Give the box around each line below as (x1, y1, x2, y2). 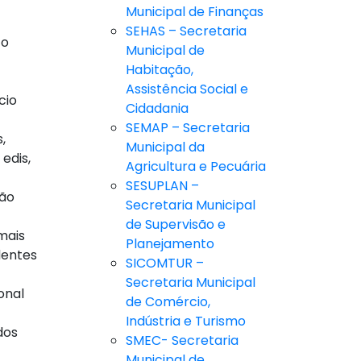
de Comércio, (126, 293, 210, 312)
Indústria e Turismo (126, 312, 246, 331)
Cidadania (126, 99, 189, 118)
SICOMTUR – (126, 254, 204, 273)
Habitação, (126, 60, 193, 80)
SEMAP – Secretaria (126, 118, 250, 138)
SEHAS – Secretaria (126, 22, 247, 41)
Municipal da (126, 138, 205, 157)
